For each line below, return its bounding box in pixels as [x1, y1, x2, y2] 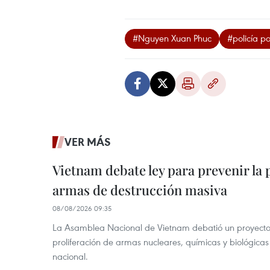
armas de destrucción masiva [52, 181, 227, 199]
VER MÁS [64, 134, 111, 149]
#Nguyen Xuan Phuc [133, 32, 212, 45]
